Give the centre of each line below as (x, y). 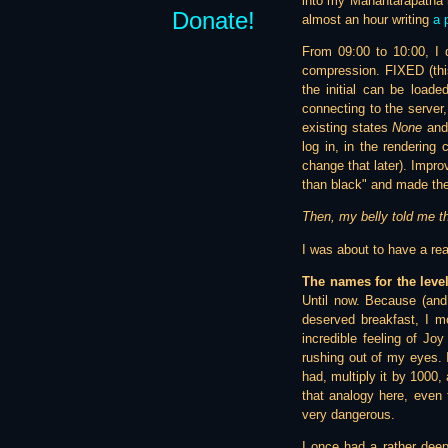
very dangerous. (348, 414)
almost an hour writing (367, 19)
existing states (347, 127)
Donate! (213, 20)
